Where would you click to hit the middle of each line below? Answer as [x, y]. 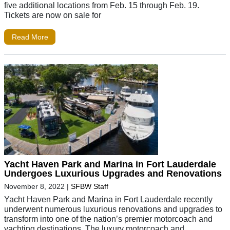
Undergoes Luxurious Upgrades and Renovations [113, 173]
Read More [30, 37]
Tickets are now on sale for [53, 15]
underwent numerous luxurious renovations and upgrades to [113, 209]
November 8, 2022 [34, 186]
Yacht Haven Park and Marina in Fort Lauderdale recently [108, 199]
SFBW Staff [90, 186]
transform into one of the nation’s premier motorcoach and [108, 218]
